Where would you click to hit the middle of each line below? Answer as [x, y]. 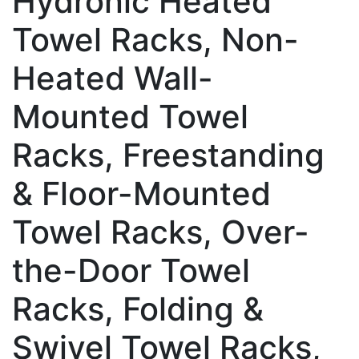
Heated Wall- [113, 78]
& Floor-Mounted [141, 193]
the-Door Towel [131, 270]
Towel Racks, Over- [161, 232]
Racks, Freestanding [168, 155]
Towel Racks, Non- [155, 39]
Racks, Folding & [138, 309]
